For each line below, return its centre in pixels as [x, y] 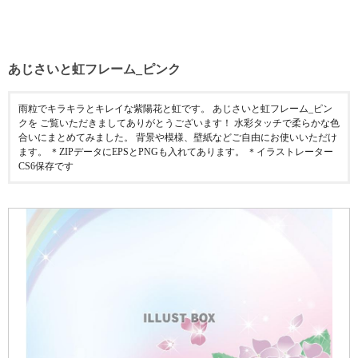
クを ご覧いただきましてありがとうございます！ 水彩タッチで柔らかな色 [179, 123]
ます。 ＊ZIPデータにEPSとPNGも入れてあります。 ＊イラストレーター [176, 152]
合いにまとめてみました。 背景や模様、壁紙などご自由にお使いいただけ [178, 137]
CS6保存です [46, 166]
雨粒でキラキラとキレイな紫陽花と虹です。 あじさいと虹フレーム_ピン [175, 109]
